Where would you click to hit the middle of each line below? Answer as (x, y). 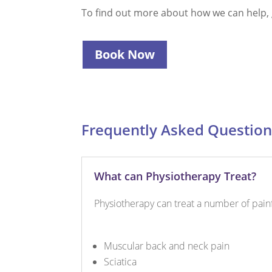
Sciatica (121, 262)
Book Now (125, 54)
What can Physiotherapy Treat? (175, 176)
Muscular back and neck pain (167, 246)
